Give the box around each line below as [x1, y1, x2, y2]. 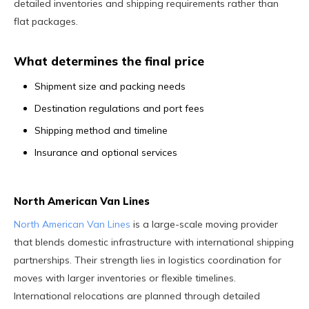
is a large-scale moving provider [130, 217, 278, 230]
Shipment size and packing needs [34, 79, 186, 92]
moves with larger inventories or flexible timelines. [14, 271, 236, 284]
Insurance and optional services [34, 146, 177, 159]
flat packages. [14, 14, 78, 28]
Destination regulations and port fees [34, 101, 204, 114]
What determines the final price [14, 53, 204, 68]
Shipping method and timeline [34, 123, 168, 137]
